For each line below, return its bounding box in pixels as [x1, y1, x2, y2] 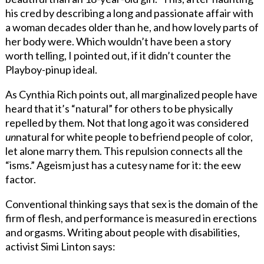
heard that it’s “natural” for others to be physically [5, 101, 233, 115]
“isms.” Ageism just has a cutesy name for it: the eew [5, 158, 241, 171]
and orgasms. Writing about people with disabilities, [5, 225, 240, 239]
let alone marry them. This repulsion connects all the [5, 144, 243, 157]
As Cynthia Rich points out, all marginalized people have [5, 87, 258, 101]
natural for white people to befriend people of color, [15, 130, 253, 143]
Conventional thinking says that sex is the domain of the [5, 197, 258, 210]
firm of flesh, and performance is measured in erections [5, 211, 257, 225]
